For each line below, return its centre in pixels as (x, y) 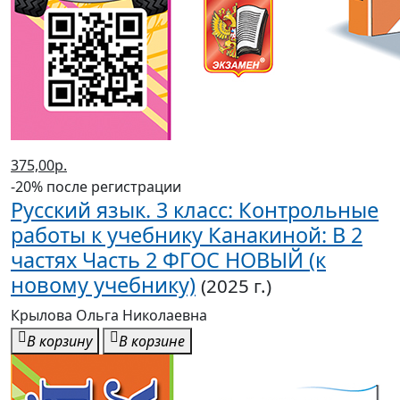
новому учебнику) (103, 285)
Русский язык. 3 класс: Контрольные (195, 210)
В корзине (152, 342)
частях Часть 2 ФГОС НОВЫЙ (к (168, 260)
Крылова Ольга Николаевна (109, 316)
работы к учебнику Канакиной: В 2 (187, 235)
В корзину (59, 342)
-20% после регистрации (96, 187)
